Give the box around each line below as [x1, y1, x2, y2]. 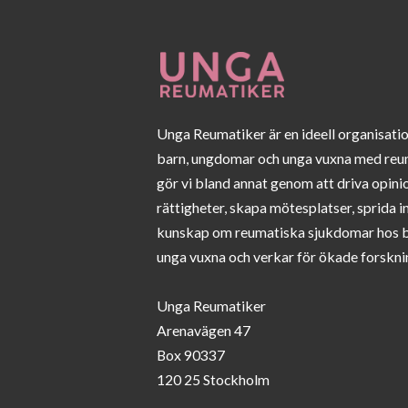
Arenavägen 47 [157, 321, 250, 340]
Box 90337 [157, 346, 225, 364]
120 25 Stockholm [157, 371, 270, 389]
